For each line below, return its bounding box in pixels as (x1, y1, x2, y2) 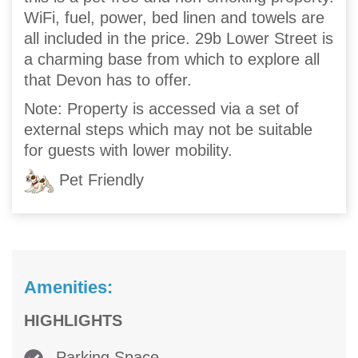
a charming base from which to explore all (24, 50, 320, 69)
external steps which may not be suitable (24, 121, 312, 139)
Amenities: (24, 277, 113, 298)
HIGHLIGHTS (24, 312, 122, 330)
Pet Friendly (54, 170, 144, 189)
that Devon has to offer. (24, 71, 192, 89)
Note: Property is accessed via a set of (24, 100, 299, 118)
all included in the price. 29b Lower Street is (24, 30, 333, 48)
